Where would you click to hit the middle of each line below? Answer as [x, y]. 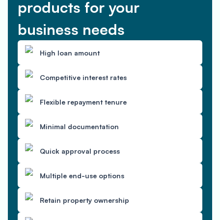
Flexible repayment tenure [83, 102]
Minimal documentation [79, 126]
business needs [71, 29]
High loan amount [70, 53]
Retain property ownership [84, 200]
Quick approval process [80, 151]
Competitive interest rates [83, 77]
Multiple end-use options [82, 175]
